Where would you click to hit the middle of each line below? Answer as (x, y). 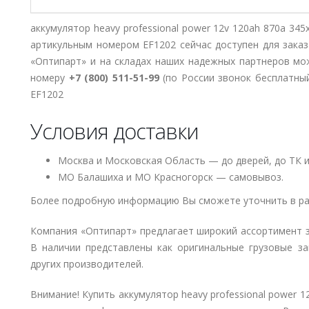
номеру (50, 78)
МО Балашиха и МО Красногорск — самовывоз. (171, 177)
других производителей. (87, 264)
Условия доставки (114, 131)
